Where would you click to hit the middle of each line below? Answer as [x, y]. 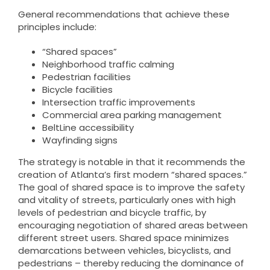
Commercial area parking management [132, 115]
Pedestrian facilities [86, 77]
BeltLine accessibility [88, 127]
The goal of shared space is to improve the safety [131, 187]
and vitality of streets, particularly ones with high [127, 200]
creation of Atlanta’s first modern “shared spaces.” [132, 174]
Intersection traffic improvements [118, 102]
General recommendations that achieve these [124, 14]
